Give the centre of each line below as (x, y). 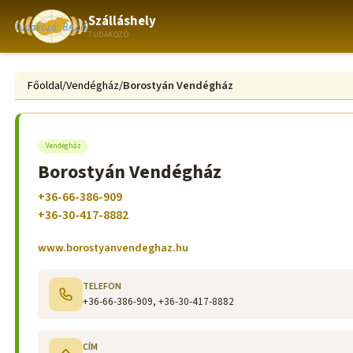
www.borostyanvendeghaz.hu (113, 248)
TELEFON (102, 286)
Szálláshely (123, 21)
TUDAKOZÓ (109, 34)
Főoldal (45, 86)
